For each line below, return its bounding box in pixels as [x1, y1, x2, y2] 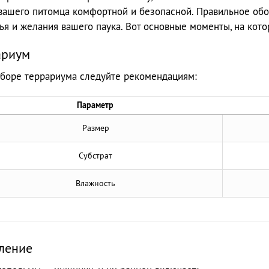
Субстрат [79, 150, 112, 162]
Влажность [76, 178, 115, 189]
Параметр [77, 100, 113, 111]
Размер [82, 122, 109, 134]
